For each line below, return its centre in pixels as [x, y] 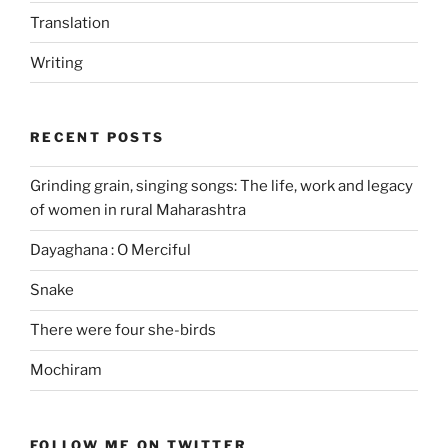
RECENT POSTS [97, 137]
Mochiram [66, 370]
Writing [56, 62]
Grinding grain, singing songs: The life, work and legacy [221, 186]
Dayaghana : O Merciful [110, 250]
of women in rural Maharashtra [138, 210]
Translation [70, 22]
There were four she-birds [123, 330]
